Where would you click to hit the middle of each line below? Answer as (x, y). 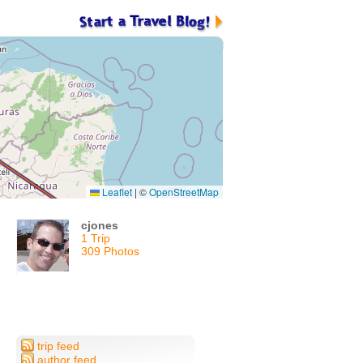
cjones (100, 225)
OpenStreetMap (184, 192)
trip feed (57, 346)
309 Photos (110, 251)
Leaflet (116, 192)
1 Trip (96, 238)
